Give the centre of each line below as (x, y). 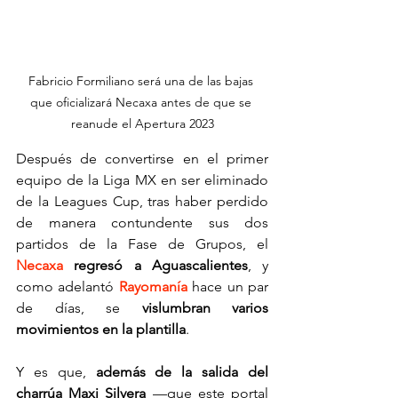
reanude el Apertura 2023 (142, 124)
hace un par (231, 287)
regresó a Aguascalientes (161, 266)
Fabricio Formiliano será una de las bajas (142, 81)
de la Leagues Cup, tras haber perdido (142, 202)
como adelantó (68, 287)
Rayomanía (155, 287)
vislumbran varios (205, 308)
